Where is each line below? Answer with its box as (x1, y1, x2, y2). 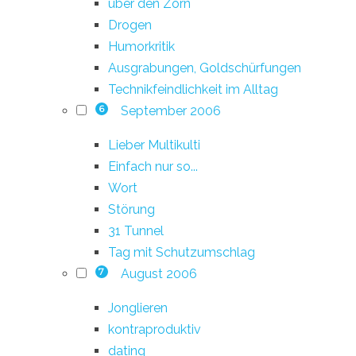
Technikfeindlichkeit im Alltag (108, 81, 278, 97)
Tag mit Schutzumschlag (108, 244, 255, 260)
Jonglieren (108, 300, 168, 315)
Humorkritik (108, 38, 175, 54)
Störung (108, 201, 155, 217)
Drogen (108, 17, 152, 33)
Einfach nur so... (108, 158, 198, 174)
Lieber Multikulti (108, 137, 200, 153)
